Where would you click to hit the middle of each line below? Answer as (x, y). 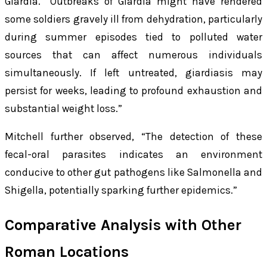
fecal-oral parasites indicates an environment (133, 154)
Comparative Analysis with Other (123, 225)
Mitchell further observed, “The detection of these (133, 136)
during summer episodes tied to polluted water (133, 37)
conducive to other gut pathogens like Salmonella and (133, 172)
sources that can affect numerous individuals (133, 55)
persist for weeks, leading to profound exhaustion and (133, 90)
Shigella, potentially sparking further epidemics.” (121, 190)
